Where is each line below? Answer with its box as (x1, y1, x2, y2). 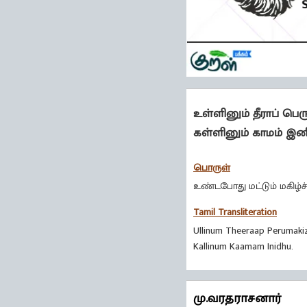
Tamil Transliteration (193, 204, 277, 221)
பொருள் (193, 160, 230, 176)
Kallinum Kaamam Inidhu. (193, 238, 293, 255)
